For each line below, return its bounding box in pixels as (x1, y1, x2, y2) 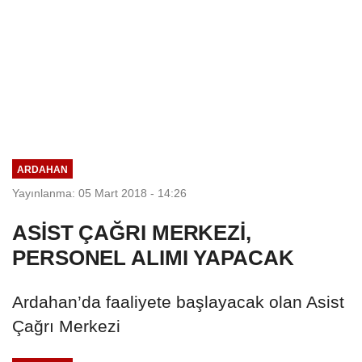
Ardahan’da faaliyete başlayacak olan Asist (12, 292, 344, 311)
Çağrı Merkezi (12, 316, 120, 335)
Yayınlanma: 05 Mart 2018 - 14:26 (12, 186, 187, 200)
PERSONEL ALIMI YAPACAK (12, 245, 294, 270)
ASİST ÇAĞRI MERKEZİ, (12, 220, 251, 245)
